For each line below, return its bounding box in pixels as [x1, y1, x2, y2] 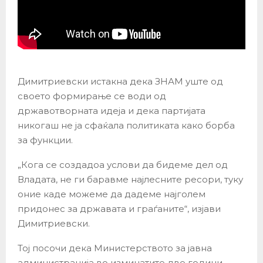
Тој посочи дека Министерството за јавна [18, 242, 212, 254]
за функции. [18, 134, 73, 146]
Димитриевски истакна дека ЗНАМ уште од [18, 76, 223, 87]
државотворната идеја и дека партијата [18, 105, 205, 117]
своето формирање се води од [18, 90, 166, 102]
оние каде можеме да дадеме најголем [18, 188, 205, 200]
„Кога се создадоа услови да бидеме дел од [18, 159, 228, 171]
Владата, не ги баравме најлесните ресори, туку [18, 174, 243, 186]
